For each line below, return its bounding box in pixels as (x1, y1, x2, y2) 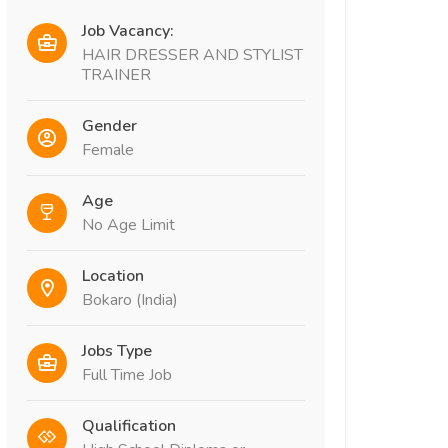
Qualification (82, 414, 176, 437)
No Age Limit (82, 213, 175, 236)
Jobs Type (82, 339, 152, 362)
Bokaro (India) (82, 288, 178, 311)
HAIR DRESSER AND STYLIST (82, 43, 303, 66)
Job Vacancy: (82, 19, 174, 42)
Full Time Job (82, 363, 172, 386)
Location (82, 264, 144, 287)
